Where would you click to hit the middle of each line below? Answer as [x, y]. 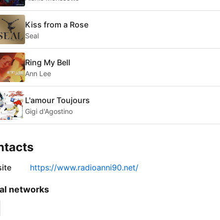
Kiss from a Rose [57, 24]
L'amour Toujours [57, 100]
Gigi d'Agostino [49, 111]
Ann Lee [38, 73]
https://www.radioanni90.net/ [84, 168]
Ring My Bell [48, 62]
